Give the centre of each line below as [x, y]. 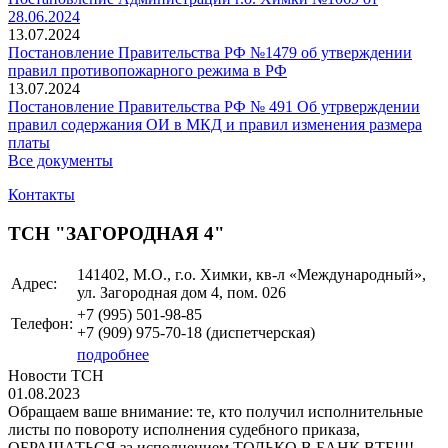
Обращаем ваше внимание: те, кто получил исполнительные [215, 412]
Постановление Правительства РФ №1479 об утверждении [210, 52]
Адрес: [34, 284]
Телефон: [42, 324]
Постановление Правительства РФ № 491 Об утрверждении [214, 106]
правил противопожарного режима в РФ [147, 70]
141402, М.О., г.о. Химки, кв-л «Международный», [251, 275]
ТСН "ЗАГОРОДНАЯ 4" [116, 233]
